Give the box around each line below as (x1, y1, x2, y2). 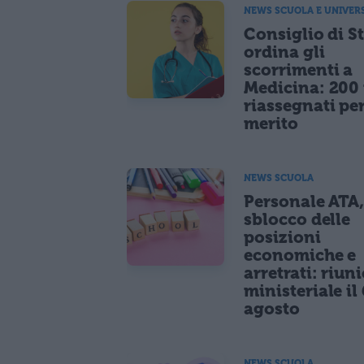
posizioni (244, 227, 321, 247)
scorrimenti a (244, 59, 353, 80)
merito (244, 113, 298, 133)
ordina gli (244, 41, 325, 62)
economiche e (244, 245, 357, 265)
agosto (244, 298, 300, 318)
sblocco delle (244, 209, 351, 229)
